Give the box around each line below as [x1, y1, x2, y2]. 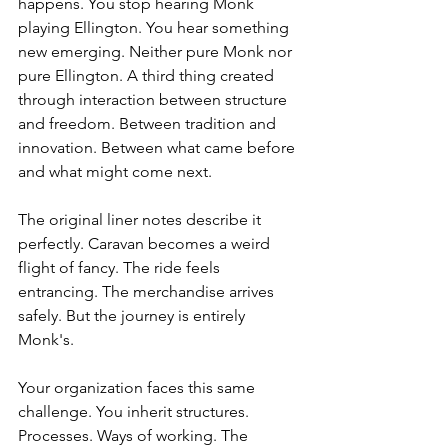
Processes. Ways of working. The [18, 426, 252, 446]
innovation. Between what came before [18, 138, 299, 158]
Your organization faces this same [18, 378, 259, 398]
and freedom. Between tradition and [18, 114, 280, 134]
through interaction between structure [18, 90, 291, 110]
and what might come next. [18, 162, 212, 182]
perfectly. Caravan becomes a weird [18, 234, 274, 254]
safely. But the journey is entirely [18, 306, 249, 326]
